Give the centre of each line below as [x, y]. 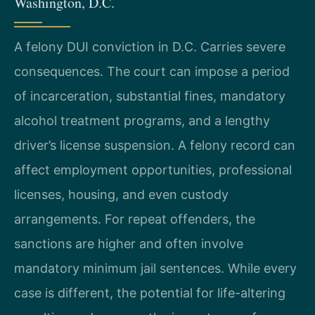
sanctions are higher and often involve [129, 244]
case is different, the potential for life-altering [150, 293]
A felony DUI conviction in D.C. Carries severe [150, 47]
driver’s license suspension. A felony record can [155, 145]
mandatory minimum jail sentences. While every [155, 268]
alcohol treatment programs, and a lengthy [142, 121]
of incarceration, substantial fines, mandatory [150, 96]
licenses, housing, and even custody [121, 194]
